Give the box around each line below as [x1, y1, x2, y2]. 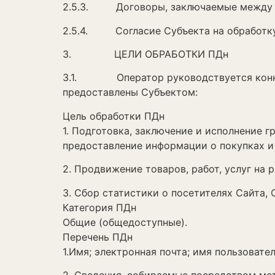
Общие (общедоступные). [63, 215, 187, 228]
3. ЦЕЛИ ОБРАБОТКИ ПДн [63, 48, 228, 61]
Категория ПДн [63, 201, 136, 214]
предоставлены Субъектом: [63, 86, 198, 99]
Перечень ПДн [63, 230, 133, 243]
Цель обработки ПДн [63, 109, 165, 122]
